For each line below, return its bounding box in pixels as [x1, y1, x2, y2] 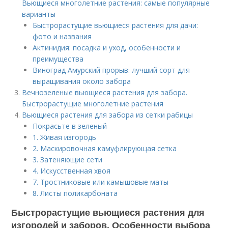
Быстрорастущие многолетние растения [22, 99, 164, 108]
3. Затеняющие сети [33, 155, 103, 164]
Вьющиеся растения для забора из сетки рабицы [22, 110, 193, 120]
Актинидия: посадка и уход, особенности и [33, 43, 181, 52]
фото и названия [33, 32, 92, 41]
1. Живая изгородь [33, 132, 97, 142]
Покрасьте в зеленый [33, 121, 107, 131]
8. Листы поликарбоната [33, 188, 118, 198]
